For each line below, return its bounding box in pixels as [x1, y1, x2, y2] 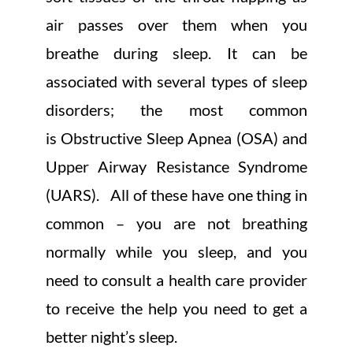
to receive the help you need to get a [46, 298, 307, 318]
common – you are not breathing [46, 213, 307, 232]
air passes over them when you [46, 14, 307, 34]
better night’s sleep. [46, 326, 177, 346]
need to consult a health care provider [46, 269, 307, 289]
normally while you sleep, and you [46, 241, 307, 261]
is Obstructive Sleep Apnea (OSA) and [46, 128, 307, 147]
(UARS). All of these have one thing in [46, 184, 307, 204]
